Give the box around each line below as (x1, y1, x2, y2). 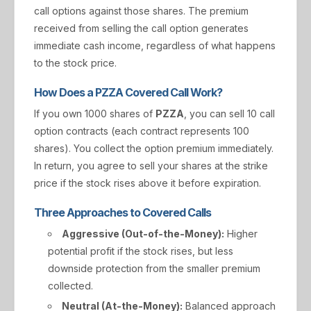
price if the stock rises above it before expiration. (34, 177, 261, 189)
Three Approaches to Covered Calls (34, 205, 211, 219)
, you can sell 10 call (184, 108, 275, 119)
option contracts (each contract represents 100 (34, 125, 249, 137)
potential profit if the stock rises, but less (48, 245, 233, 257)
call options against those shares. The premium (34, 5, 249, 17)
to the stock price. (34, 57, 117, 69)
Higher (224, 228, 258, 239)
